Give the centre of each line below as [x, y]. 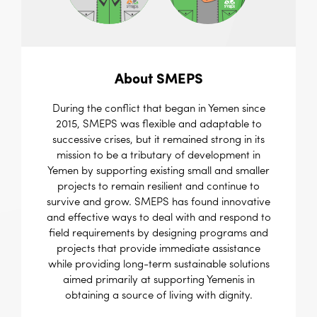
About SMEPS [158, 80]
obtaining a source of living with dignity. [158, 296]
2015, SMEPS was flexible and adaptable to [158, 125]
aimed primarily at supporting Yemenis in [158, 281]
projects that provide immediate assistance [158, 250]
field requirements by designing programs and [158, 234]
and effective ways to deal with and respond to [158, 219]
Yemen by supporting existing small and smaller [158, 172]
